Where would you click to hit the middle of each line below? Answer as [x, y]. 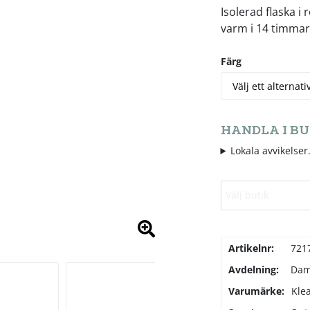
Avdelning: [253, 270]
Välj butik [247, 195]
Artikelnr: [251, 248]
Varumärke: [256, 291]
